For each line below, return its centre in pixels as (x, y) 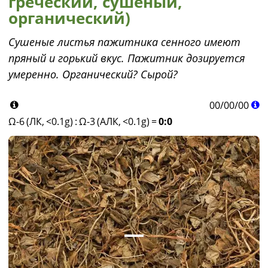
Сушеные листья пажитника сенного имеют (124, 42)
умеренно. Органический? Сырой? (93, 74)
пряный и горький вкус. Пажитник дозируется (127, 58)
